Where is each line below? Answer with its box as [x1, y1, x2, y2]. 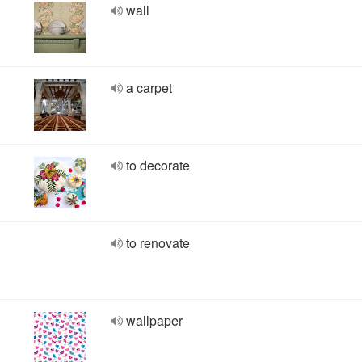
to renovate [126, 234, 190, 252]
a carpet [126, 78, 172, 97]
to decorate [126, 156, 190, 175]
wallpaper [126, 311, 183, 330]
